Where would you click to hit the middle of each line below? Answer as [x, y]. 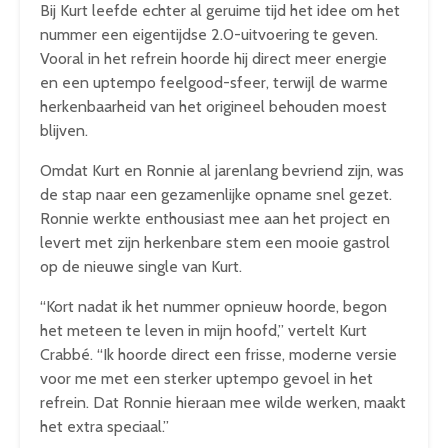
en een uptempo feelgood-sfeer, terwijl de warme [214, 82]
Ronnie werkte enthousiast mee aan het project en [215, 218]
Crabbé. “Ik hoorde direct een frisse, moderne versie [218, 354]
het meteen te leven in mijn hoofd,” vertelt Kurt [203, 330]
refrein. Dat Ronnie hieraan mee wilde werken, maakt [223, 402]
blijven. [64, 130]
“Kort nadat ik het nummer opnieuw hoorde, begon [213, 306]
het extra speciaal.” [104, 426]
